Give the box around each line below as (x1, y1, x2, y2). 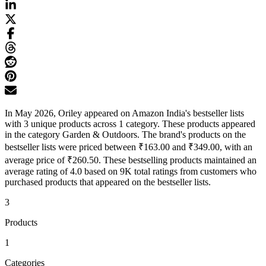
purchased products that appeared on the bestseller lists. (5, 177, 211, 188)
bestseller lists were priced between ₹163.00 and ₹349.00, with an (5, 142, 252, 153)
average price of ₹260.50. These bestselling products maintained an (5, 155, 256, 166)
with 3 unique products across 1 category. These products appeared (5, 119, 255, 129)
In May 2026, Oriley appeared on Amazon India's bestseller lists (5, 108, 244, 119)
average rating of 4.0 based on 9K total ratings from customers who (5, 166, 256, 177)
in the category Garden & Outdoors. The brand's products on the (5, 129, 246, 140)
